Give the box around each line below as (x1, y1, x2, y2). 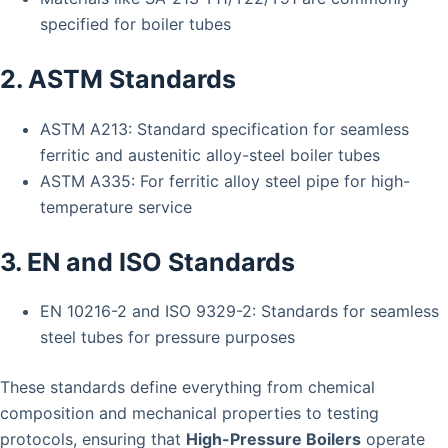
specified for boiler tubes (40, 14, 231, 35)
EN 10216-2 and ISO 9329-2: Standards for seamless (40, 301, 439, 322)
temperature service (40, 196, 192, 217)
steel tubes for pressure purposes (40, 327, 295, 348)
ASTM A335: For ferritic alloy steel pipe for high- (40, 170, 410, 191)
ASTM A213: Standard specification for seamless (40, 118, 409, 139)
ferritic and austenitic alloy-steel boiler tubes (40, 144, 380, 165)
